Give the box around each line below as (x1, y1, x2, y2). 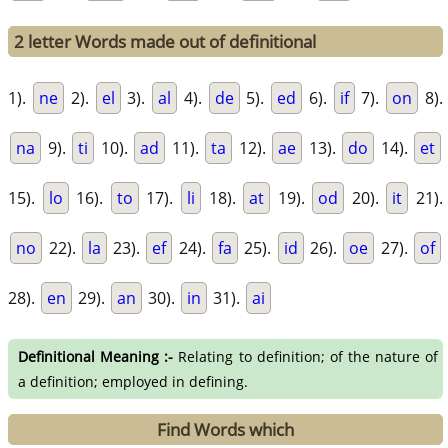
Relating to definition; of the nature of (173, 347, 439, 367)
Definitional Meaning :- (18, 347, 174, 367)
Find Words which (157, 418, 295, 442)
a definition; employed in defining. (18, 372, 249, 392)
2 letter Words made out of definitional (14, 30, 317, 54)
